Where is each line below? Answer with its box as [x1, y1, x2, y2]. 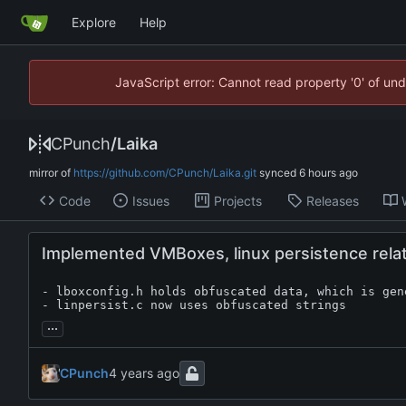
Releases [305, 192, 359, 208]
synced [256, 166, 299, 179]
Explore [72, 14, 116, 30]
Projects [213, 192, 262, 208]
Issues [131, 192, 169, 208]
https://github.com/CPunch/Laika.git [73, 166, 256, 179]
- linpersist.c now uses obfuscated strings [42, 298, 346, 313]
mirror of [29, 166, 73, 179]
